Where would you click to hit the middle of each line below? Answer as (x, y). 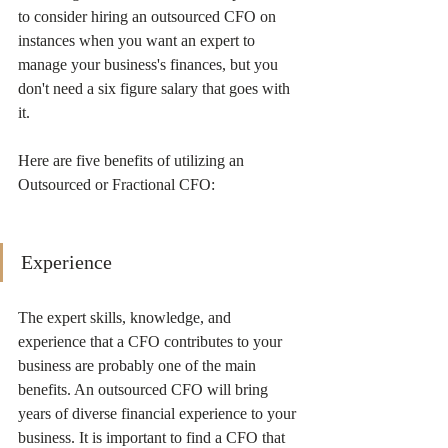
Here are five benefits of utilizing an (133, 160)
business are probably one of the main (139, 365)
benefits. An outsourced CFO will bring (145, 389)
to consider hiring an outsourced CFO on (149, 16)
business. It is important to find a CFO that (153, 437)
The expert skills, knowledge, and (126, 317)
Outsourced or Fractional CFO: (116, 184)
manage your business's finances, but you (150, 64)
